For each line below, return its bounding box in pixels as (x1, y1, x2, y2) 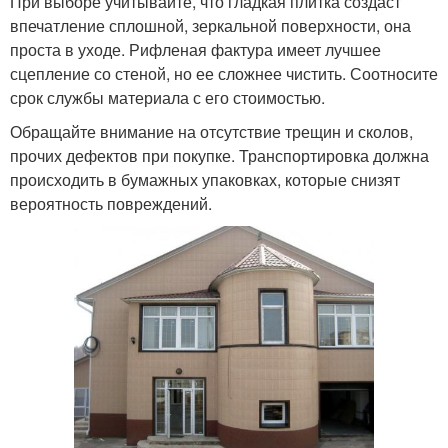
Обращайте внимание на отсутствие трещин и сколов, (10, 119, 413, 143)
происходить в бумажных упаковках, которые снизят (10, 167, 400, 191)
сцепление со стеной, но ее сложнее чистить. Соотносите (10, 61, 438, 85)
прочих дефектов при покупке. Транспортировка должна (10, 143, 429, 167)
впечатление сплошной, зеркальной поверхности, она (10, 13, 411, 37)
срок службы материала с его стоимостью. (10, 85, 325, 109)
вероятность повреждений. (10, 191, 212, 215)
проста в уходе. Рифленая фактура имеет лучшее (10, 37, 381, 61)
